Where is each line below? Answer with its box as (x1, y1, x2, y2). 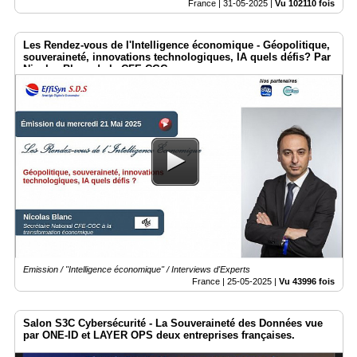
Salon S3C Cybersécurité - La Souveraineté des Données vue (23, 317, 323, 330)
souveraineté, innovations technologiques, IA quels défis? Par (23, 50, 331, 63)
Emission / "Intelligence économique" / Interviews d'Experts (23, 265, 250, 275)
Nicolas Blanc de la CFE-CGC (23, 62, 167, 75)
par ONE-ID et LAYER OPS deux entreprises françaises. (23, 329, 295, 342)
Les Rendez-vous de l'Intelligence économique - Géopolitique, (23, 38, 330, 51)
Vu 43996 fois (279, 277, 335, 287)
